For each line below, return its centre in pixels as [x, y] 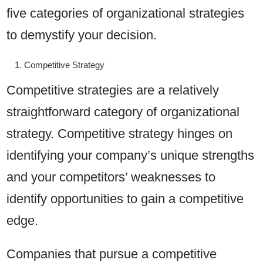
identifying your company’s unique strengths [131, 156]
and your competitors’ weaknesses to [111, 177]
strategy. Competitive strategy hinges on [120, 134]
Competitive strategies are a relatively [113, 90]
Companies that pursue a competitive [112, 254]
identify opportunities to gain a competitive [125, 199]
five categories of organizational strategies [126, 14]
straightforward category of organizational [123, 112]
